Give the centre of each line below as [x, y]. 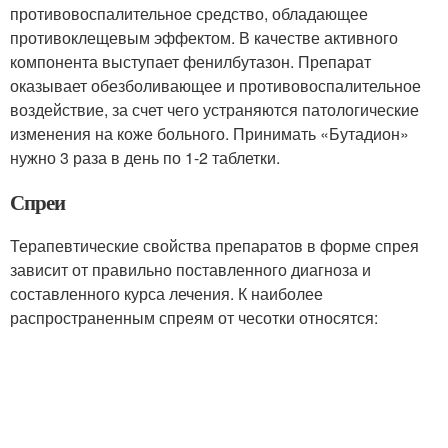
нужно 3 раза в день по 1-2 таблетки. [145, 157]
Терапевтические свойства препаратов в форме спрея [214, 245]
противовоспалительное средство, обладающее [189, 13]
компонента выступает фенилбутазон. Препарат [190, 61]
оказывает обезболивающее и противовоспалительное [215, 85]
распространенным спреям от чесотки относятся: [194, 317]
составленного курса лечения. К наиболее [166, 293]
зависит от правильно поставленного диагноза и [190, 269]
